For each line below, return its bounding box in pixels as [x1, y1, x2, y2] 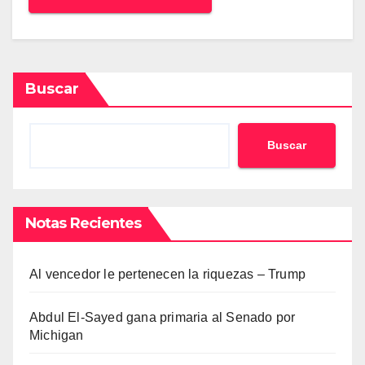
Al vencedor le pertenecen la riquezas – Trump [29, 266, 306, 281]
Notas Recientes [25, 213, 142, 232]
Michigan [29, 328, 84, 342]
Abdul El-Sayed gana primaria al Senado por [29, 310, 296, 324]
